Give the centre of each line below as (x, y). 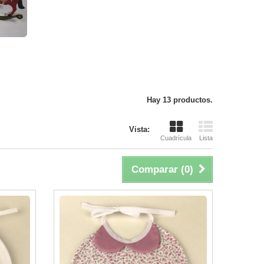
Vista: (139, 129)
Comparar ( (158, 169)
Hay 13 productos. (180, 100)
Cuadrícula (176, 138)
